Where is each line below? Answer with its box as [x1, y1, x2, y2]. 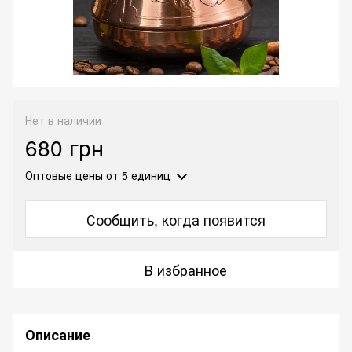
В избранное [144, 259, 227, 280]
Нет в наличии [25, 112, 101, 129]
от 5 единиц [103, 167, 170, 184]
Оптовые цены [25, 167, 103, 184]
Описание [25, 324, 90, 346]
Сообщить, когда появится [86, 209, 266, 230]
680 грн [25, 131, 104, 163]
